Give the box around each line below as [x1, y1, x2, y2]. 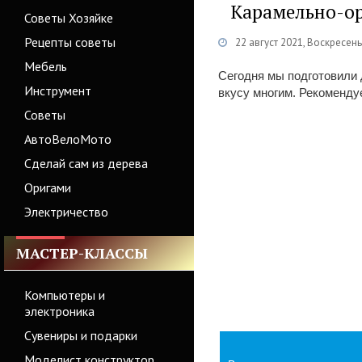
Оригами [24, 179, 71, 196]
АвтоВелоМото [24, 131, 112, 147]
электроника [24, 303, 95, 319]
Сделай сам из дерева [24, 155, 148, 171]
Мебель [24, 58, 67, 74]
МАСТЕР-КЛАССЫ [16, 243, 148, 263]
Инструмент [24, 82, 91, 99]
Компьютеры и [24, 287, 105, 303]
